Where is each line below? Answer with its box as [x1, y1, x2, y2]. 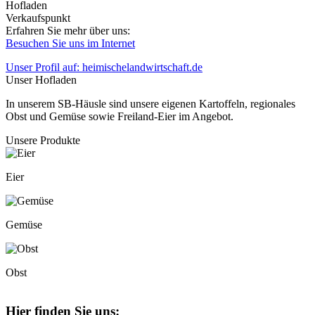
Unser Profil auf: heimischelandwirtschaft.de [6, 61, 202, 74]
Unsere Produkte [6, 134, 80, 147]
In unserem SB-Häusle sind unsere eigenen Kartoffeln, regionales [6, 98, 295, 110]
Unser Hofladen [6, 74, 77, 86]
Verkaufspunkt [6, 12, 70, 25]
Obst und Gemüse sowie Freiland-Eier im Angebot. [6, 110, 236, 123]
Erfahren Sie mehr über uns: [6, 25, 133, 37]
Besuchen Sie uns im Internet [6, 37, 135, 50]
